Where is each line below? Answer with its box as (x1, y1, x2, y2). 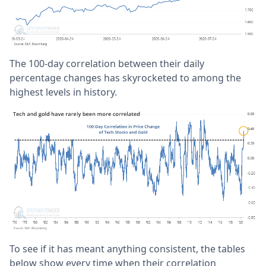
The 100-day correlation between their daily (9, 57, 204, 71)
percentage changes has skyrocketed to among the (9, 71, 241, 85)
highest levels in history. (9, 85, 117, 99)
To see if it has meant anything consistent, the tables (9, 242, 245, 256)
